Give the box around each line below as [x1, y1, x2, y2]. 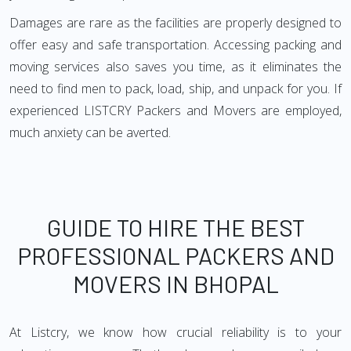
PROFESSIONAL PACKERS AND [16, 241, 335, 270]
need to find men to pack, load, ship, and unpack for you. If [9, 80, 342, 97]
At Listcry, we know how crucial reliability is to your [9, 324, 342, 341]
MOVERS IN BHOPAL [72, 270, 279, 298]
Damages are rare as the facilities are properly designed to [9, 14, 342, 31]
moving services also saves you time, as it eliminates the [9, 58, 342, 75]
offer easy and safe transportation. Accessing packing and [9, 36, 342, 53]
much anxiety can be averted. [9, 124, 171, 141]
